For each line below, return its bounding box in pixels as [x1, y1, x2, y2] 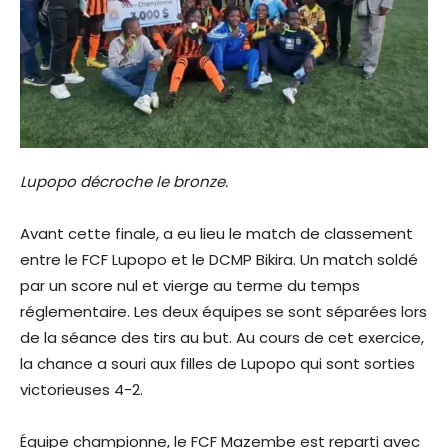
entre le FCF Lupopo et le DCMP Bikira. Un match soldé [20, 248, 418, 270]
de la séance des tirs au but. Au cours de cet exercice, [20, 326, 424, 348]
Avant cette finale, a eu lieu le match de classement [20, 222, 413, 244]
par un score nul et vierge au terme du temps [20, 274, 360, 296]
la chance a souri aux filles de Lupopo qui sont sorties [20, 352, 415, 374]
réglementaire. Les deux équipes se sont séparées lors [20, 300, 427, 322]
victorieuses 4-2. [20, 378, 143, 400]
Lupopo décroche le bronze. [20, 170, 228, 192]
